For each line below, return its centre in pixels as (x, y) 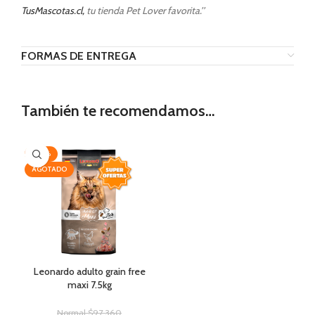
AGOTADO (49, 169)
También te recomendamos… (118, 110)
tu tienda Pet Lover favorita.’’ (144, 10)
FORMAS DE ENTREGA (79, 56)
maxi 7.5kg (89, 284)
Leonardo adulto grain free (89, 271)
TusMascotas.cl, (53, 10)
